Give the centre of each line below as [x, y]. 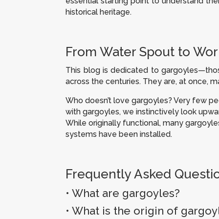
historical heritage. [99, 12]
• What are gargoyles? [123, 193]
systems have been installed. [121, 134]
